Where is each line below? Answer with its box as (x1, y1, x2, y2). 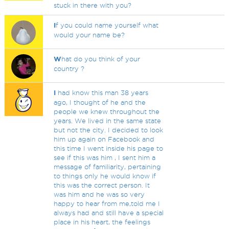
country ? (54, 65, 85, 72)
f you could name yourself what (56, 21, 159, 29)
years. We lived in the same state (54, 117, 162, 124)
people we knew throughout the (54, 108, 160, 115)
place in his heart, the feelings (54, 218, 151, 225)
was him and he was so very (54, 191, 145, 198)
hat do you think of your (61, 55, 141, 62)
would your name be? (54, 31, 125, 38)
